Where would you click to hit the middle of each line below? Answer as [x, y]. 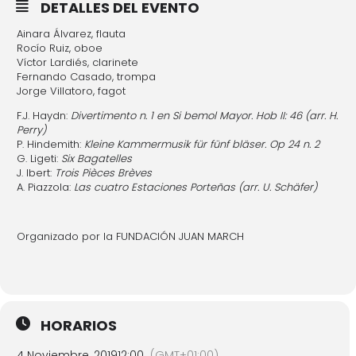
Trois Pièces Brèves [103, 173]
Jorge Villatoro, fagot [71, 91]
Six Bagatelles [97, 159]
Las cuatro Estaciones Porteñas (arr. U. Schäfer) [195, 187]
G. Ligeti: [39, 159]
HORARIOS [79, 325]
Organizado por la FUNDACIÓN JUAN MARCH [130, 236]
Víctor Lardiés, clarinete [77, 62]
